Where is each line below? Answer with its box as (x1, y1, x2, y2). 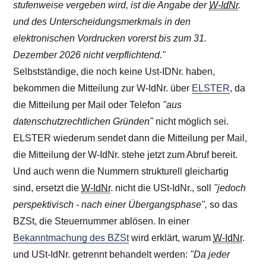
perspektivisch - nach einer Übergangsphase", (13, 199, 208, 210)
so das (207, 199, 238, 210)
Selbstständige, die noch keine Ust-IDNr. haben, (13, 66, 216, 77)
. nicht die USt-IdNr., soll (110, 182, 214, 193)
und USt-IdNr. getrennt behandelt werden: (13, 249, 191, 259)
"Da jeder (190, 249, 230, 259)
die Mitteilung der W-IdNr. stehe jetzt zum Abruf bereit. (13, 149, 238, 160)
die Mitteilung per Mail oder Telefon (13, 99, 163, 110)
